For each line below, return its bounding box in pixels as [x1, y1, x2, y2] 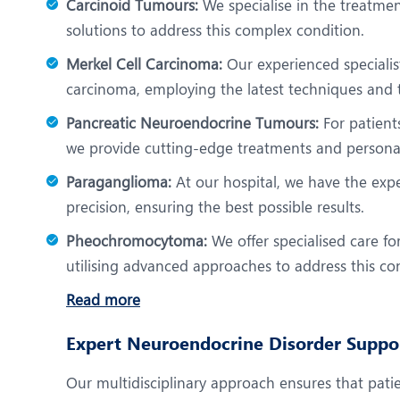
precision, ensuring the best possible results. [66, 196, 364, 216]
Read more [66, 289, 140, 309]
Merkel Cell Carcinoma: [66, 54, 222, 73]
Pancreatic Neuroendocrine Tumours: [66, 112, 319, 132]
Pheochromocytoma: [66, 230, 207, 250]
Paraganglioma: [66, 171, 171, 191]
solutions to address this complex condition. [66, 20, 364, 39]
